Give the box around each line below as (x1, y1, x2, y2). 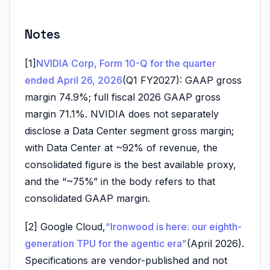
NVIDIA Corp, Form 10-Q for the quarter (36, 57, 216, 69)
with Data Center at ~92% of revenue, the (25, 141, 218, 154)
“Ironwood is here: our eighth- (105, 220, 242, 233)
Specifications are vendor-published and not (25, 254, 227, 266)
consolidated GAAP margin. (25, 192, 150, 204)
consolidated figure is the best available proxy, (25, 158, 236, 171)
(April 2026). (187, 237, 244, 250)
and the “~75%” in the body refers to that (25, 175, 215, 187)
